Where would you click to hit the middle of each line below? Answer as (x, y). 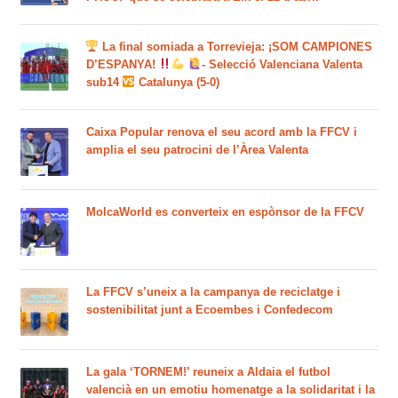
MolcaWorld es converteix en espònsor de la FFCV (225, 211)
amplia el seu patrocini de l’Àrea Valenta (197, 149)
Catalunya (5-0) (178, 82)
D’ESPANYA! (122, 64)
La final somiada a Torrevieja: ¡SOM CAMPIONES (236, 46)
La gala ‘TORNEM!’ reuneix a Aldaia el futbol (208, 371)
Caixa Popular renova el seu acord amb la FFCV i (221, 131)
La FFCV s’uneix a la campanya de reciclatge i (213, 291)
